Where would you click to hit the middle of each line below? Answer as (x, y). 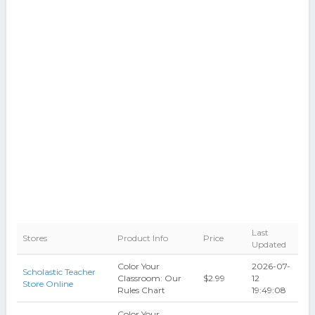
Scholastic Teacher (59, 272)
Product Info (142, 238)
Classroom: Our (149, 278)
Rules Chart (141, 290)
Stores (34, 238)
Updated (269, 244)
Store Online (47, 284)
